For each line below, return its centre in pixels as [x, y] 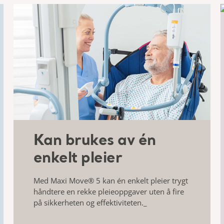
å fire [175, 192]
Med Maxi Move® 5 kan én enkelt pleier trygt [110, 181]
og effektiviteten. [114, 203]
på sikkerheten [59, 203]
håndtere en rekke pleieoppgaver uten [100, 192]
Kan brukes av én [94, 141]
